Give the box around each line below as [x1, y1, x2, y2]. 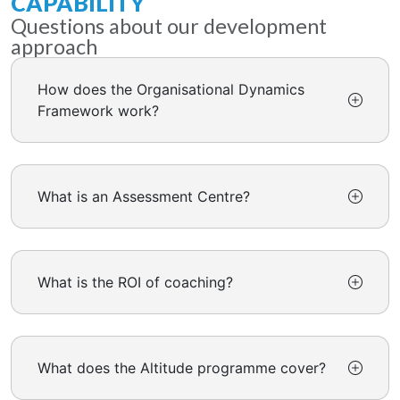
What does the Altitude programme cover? [37, 359, 326, 378]
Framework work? [37, 102, 159, 121]
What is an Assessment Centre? [37, 187, 250, 206]
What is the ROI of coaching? [37, 273, 233, 292]
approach [11, 34, 97, 60]
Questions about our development [11, 13, 327, 39]
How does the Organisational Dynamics [37, 80, 304, 99]
